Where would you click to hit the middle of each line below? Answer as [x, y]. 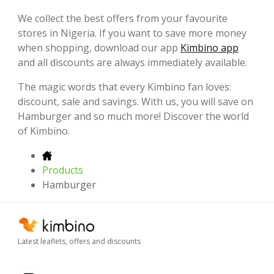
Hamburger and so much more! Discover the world [133, 116]
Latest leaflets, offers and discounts [79, 241]
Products [63, 170]
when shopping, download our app [99, 47]
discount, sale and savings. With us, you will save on [135, 101]
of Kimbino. [44, 131]
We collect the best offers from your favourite [123, 18]
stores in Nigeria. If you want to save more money [132, 33]
